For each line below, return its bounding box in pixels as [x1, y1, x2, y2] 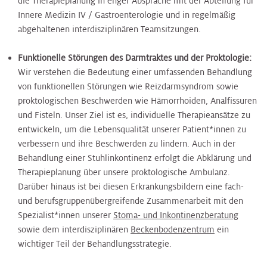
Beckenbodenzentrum [131, 223, 215, 235]
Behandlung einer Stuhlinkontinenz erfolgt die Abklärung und [18, 152, 252, 163]
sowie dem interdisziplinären [18, 223, 131, 235]
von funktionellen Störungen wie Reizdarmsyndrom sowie [18, 80, 238, 92]
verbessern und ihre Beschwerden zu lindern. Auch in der [18, 138, 235, 149]
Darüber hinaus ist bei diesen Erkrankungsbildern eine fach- [18, 181, 244, 192]
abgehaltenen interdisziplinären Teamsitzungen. [18, 23, 201, 35]
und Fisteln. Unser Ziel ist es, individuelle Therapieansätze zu [18, 109, 250, 120]
